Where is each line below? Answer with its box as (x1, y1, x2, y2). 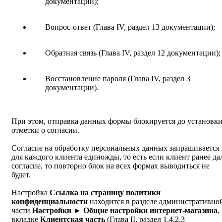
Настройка (11, 188, 50, 197)
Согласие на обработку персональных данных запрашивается (11, 144, 220, 153)
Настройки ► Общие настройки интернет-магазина (32, 206, 218, 215)
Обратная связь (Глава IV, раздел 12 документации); (45, 49, 221, 57)
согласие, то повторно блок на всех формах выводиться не (11, 162, 210, 170)
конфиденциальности (11, 197, 88, 206)
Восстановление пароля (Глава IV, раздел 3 (45, 74, 190, 83)
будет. (11, 170, 31, 179)
